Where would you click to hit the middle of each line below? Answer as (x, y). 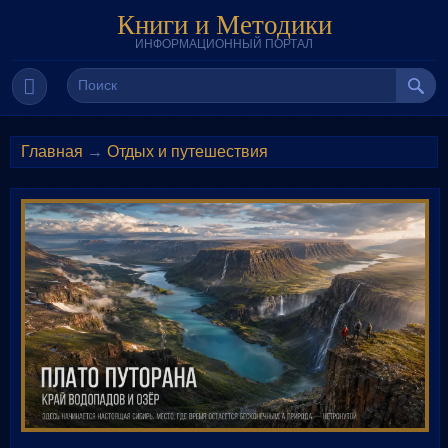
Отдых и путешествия (187, 151)
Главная (52, 151)
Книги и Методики (224, 24)
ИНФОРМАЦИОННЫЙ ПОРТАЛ (224, 44)
